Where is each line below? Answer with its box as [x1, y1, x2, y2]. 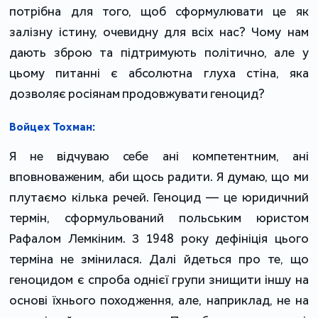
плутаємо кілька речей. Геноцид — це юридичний [9, 190, 309, 206]
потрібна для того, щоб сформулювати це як [9, 4, 309, 20]
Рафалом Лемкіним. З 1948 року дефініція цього [9, 231, 309, 247]
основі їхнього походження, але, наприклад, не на [9, 292, 309, 309]
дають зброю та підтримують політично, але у [9, 45, 309, 61]
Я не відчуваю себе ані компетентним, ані [9, 148, 309, 165]
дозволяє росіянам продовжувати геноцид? [9, 86, 265, 102]
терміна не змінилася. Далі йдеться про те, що [9, 251, 309, 268]
